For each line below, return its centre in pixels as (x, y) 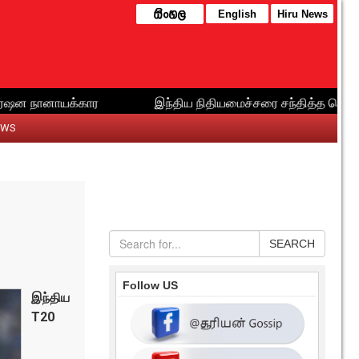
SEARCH (292, 244)
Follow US (150, 285)
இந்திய (50, 298)
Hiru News (302, 14)
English (237, 14)
